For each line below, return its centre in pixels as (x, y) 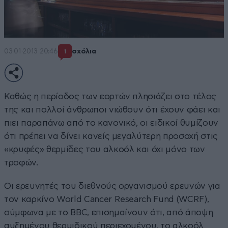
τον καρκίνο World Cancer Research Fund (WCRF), (107, 199)
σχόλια (84, 52)
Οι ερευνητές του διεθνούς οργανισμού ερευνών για (112, 186)
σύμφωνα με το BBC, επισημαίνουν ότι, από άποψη (109, 212)
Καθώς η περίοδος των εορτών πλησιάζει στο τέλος (110, 96)
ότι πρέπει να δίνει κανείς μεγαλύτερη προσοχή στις (111, 136)
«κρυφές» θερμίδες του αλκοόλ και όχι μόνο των (105, 149)
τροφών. (21, 162)
